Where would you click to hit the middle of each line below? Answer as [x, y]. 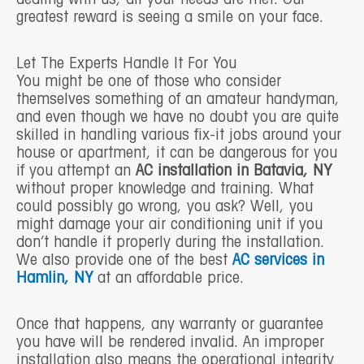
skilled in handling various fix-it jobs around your [179, 135]
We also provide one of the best [124, 260]
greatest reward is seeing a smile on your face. [170, 17]
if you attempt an [76, 171]
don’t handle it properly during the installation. [170, 243]
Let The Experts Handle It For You [126, 64]
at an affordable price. [168, 278]
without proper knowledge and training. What [165, 189]
